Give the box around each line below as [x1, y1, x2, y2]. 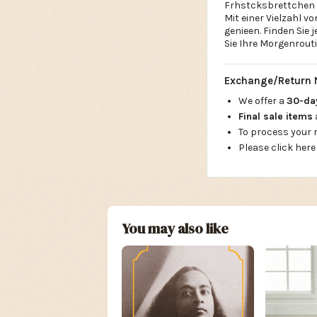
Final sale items [238, 110, 313, 122]
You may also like [122, 219, 229, 238]
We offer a [238, 95, 287, 107]
